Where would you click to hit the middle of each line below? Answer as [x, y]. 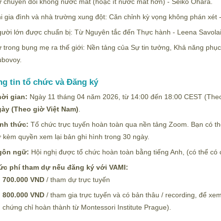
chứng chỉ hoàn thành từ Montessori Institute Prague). [87, 207]
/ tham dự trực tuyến [77, 180]
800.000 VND [23, 195]
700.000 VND [23, 180]
